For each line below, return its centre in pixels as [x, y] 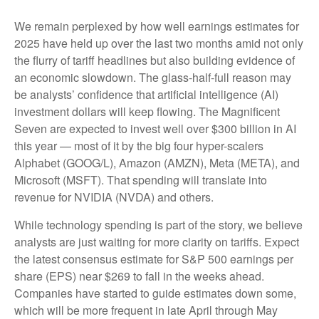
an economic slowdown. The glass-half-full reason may [153, 77]
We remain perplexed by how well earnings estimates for [157, 26]
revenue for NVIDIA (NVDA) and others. [114, 197]
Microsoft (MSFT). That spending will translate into [141, 179]
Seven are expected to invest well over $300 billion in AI [155, 128]
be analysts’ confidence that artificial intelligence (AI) [146, 94]
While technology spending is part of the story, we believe [158, 224]
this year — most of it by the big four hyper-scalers [139, 145]
